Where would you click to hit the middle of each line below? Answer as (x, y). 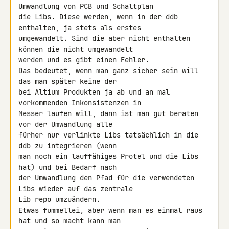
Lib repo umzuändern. (59, 199)
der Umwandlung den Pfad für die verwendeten (106, 178)
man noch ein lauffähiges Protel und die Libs (108, 156)
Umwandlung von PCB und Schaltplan (88, 6)
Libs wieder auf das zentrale (78, 189)
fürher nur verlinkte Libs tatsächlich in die (108, 135)
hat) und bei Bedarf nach (70, 167)
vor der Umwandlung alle (67, 124)
